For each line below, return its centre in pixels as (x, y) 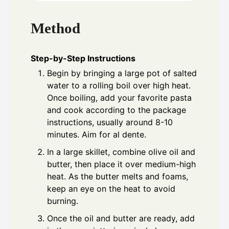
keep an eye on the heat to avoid (111, 188)
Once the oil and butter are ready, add (121, 218)
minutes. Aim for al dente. (97, 134)
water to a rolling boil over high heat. (119, 85)
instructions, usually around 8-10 (110, 122)
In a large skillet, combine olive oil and (121, 152)
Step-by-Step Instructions (83, 58)
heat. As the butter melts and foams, (118, 176)
